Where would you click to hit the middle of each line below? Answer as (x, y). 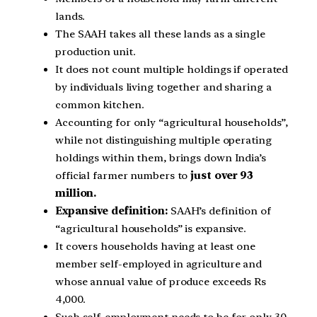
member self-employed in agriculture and (159, 264)
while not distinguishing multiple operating (163, 140)
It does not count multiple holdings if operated (172, 70)
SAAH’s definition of (219, 211)
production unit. (96, 52)
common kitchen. (100, 105)
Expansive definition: (111, 211)
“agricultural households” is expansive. (151, 229)
